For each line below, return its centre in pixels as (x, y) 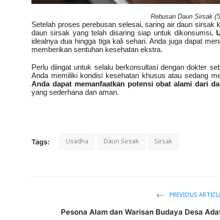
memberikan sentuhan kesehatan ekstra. (97, 49)
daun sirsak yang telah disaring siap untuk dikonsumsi (121, 32)
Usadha (77, 141)
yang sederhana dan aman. (75, 92)
